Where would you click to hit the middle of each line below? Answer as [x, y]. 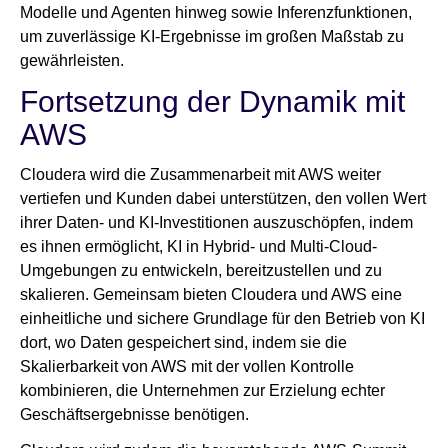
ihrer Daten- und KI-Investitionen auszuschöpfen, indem [216, 223]
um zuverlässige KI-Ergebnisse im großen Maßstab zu [212, 37]
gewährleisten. [76, 61]
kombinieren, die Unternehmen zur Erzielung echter [202, 391]
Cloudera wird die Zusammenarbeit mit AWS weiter [200, 175]
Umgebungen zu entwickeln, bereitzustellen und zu [201, 271]
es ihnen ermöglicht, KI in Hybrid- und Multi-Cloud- [198, 247]
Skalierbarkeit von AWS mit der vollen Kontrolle [187, 367]
